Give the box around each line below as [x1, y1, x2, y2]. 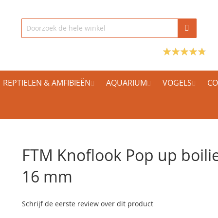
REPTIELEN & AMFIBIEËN [3, 77, 91, 88]
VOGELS [163, 77, 192, 88]
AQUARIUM [106, 77, 147, 88]
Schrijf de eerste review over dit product [22, 199, 154, 208]
